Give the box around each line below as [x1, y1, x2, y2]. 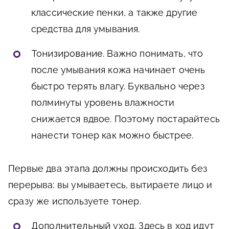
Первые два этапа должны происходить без [8, 163, 208, 174]
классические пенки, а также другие [31, 7, 198, 18]
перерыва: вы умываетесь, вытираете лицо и [8, 179, 213, 191]
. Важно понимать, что [103, 48, 203, 59]
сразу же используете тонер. [8, 196, 141, 207]
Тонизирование [31, 48, 103, 59]
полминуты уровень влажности [31, 97, 175, 108]
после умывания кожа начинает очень [31, 64, 205, 76]
